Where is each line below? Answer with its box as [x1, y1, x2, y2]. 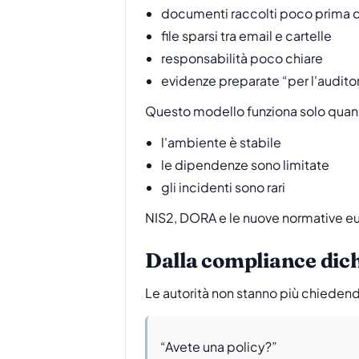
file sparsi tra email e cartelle [161, 26, 332, 44]
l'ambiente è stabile [161, 133, 281, 151]
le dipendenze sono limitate [161, 155, 329, 173]
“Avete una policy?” [160, 337, 277, 355]
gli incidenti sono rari [161, 178, 285, 196]
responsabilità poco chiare [161, 49, 323, 67]
